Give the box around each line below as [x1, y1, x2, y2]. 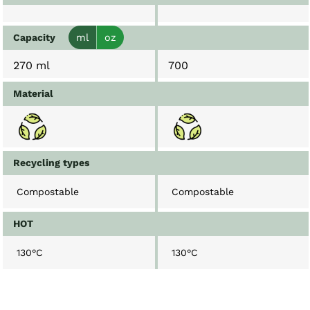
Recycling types [13, 157, 89, 169]
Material [13, 88, 53, 100]
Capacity [13, 32, 55, 44]
